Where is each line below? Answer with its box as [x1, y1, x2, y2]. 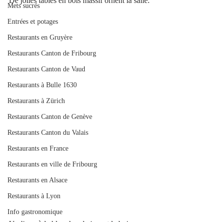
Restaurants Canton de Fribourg [7, 50, 96, 57]
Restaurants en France [7, 145, 68, 152]
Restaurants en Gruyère [7, 34, 72, 41]
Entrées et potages [7, 18, 58, 25]
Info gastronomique [7, 208, 62, 216]
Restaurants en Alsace [7, 176, 67, 184]
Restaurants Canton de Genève [7, 113, 92, 120]
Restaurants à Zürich [7, 97, 65, 105]
